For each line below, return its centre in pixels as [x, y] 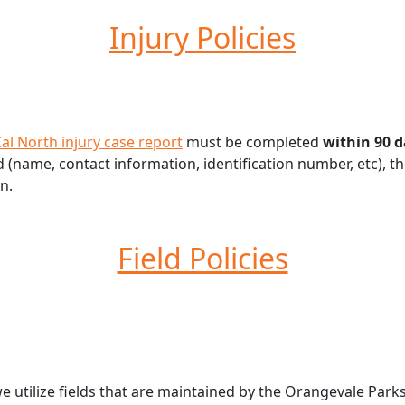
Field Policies [202, 259]
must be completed [253, 142]
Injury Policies [202, 38]
